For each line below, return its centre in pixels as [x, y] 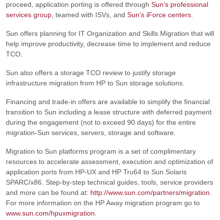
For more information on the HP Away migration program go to [103, 203]
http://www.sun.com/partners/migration [150, 192]
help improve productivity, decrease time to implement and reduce [108, 44]
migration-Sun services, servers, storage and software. [91, 132]
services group [29, 15]
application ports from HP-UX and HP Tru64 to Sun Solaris [96, 172]
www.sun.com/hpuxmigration [50, 213]
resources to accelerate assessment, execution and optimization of [110, 161]
